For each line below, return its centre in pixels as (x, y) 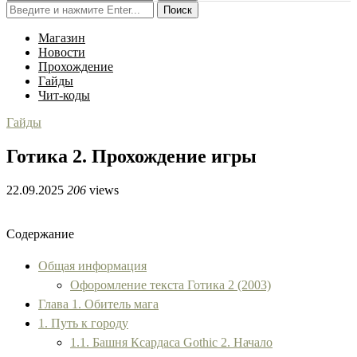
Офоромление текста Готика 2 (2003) (171, 284)
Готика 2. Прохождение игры (131, 156)
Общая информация (92, 265)
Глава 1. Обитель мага (98, 304)
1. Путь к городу (83, 323)
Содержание (40, 233)
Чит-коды (64, 95)
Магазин (62, 38)
